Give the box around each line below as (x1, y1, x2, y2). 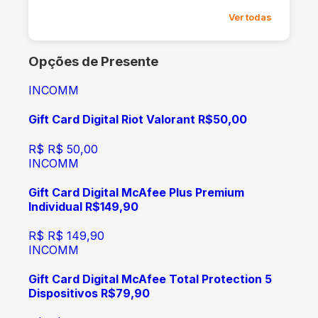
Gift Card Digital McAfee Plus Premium (28, 185, 244, 199)
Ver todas (229, 11, 272, 23)
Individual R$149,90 (28, 199, 138, 214)
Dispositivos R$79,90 (28, 286, 150, 301)
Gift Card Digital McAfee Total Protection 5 (28, 272, 272, 287)
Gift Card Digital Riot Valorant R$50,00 (28, 112, 247, 127)
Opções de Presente (28, 53, 158, 70)
